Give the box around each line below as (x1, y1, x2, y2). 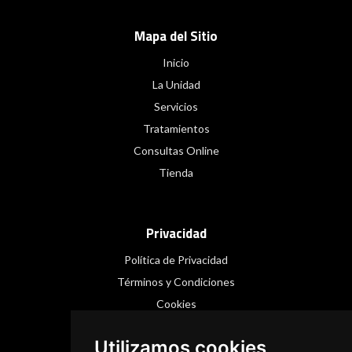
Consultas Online (133, 144, 219, 158)
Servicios (154, 100, 198, 114)
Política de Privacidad (124, 253, 228, 267)
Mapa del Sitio (134, 26, 218, 47)
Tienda (159, 166, 193, 180)
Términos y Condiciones (117, 275, 235, 289)
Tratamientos (142, 122, 210, 136)
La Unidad (152, 78, 200, 92)
